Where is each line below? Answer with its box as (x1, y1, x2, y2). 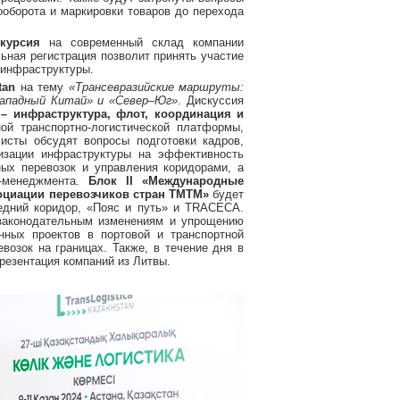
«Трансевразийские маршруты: (68, 80, 245, 94)
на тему (15, 80, 69, 94)
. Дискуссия (178, 94, 245, 107)
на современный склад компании (40, 36, 245, 49)
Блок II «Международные (87, 174, 245, 187)
